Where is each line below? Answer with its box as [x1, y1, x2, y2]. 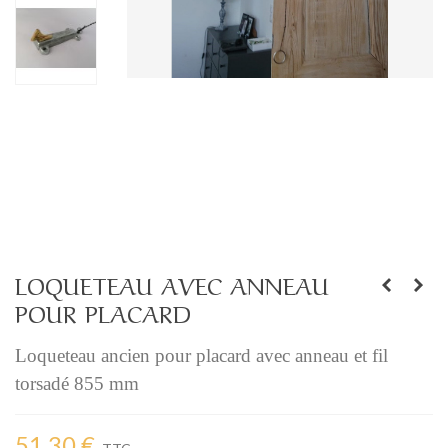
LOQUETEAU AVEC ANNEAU [15, 266, 329, 302]
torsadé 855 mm [15, 373, 139, 395]
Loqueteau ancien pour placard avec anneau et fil [15, 345, 388, 367]
